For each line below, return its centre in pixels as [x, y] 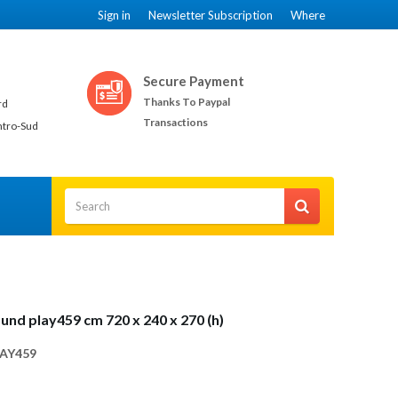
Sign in [114, 15]
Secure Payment [194, 81]
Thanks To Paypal [187, 102]
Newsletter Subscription [211, 15]
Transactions [175, 122]
